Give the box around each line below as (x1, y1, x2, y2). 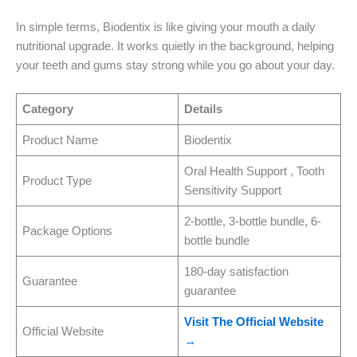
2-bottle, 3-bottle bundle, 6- (184, 215, 322, 229)
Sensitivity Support (184, 184, 282, 198)
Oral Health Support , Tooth (184, 165, 325, 178)
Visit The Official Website (184, 316, 324, 329)
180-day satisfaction (184, 265, 289, 279)
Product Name (22, 134, 99, 147)
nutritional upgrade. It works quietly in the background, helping (16, 39, 334, 53)
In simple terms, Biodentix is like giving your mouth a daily (16, 20, 316, 33)
